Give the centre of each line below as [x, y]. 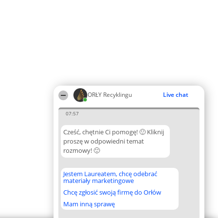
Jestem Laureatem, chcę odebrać [110, 174]
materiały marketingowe [99, 181]
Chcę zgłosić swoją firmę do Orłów [112, 192]
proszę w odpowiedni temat [104, 141]
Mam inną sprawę [89, 204]
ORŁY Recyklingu [110, 95]
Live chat [176, 95]
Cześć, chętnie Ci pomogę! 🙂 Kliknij [114, 132]
